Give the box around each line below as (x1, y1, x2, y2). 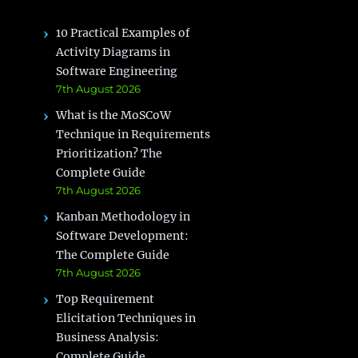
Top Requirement (56, 291, 155, 306)
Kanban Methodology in (56, 209, 191, 224)
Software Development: (56, 228, 189, 243)
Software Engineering (56, 63, 178, 78)
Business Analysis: (56, 329, 160, 344)
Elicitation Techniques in (56, 310, 197, 325)
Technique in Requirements (56, 126, 211, 141)
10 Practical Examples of (56, 25, 191, 40)
